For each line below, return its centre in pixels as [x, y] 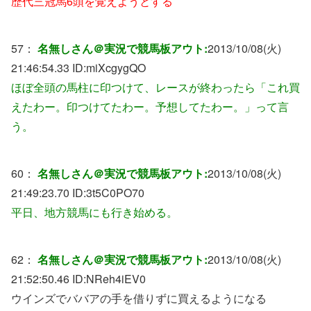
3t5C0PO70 [115, 192]
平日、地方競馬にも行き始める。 [94, 212]
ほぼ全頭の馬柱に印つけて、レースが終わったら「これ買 [155, 87]
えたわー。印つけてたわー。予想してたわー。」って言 [150, 106]
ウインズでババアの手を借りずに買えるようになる [139, 298]
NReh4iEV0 [116, 278]
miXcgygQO [116, 67]
